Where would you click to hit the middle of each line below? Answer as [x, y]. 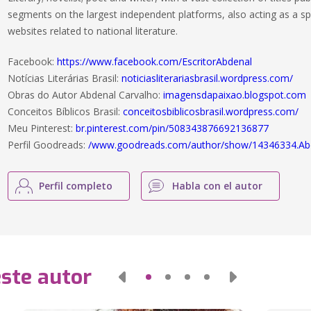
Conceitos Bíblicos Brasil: [66, 111]
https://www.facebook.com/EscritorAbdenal [155, 61]
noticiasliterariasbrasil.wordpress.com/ [208, 78]
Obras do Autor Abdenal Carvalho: [86, 95]
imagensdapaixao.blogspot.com [235, 95]
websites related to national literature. [93, 31]
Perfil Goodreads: [48, 145]
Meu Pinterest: [42, 128]
